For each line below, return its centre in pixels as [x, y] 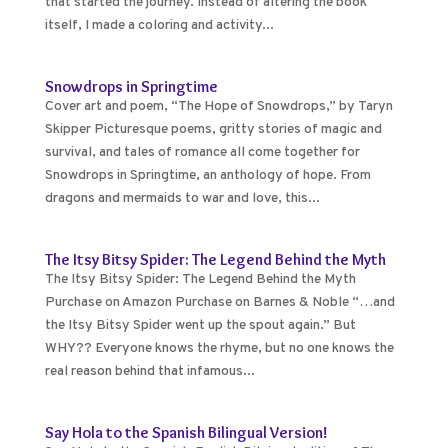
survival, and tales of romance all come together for [202, 152]
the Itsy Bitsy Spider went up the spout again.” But [200, 325]
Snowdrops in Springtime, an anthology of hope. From [207, 175]
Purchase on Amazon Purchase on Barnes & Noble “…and [219, 302]
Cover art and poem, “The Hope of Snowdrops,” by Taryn [218, 106]
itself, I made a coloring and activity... [159, 25]
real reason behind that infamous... [149, 371]
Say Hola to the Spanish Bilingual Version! [186, 432]
